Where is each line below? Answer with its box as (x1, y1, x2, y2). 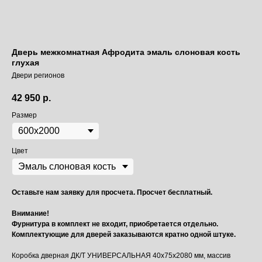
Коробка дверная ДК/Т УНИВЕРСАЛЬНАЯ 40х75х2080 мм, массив (12, 251, 230, 260)
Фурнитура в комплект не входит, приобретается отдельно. (12, 220, 218, 229)
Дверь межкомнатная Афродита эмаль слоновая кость (12, 47, 240, 57)
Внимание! (12, 209, 49, 218)
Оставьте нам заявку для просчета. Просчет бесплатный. (12, 188, 212, 197)
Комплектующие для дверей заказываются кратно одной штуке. (12, 230, 236, 239)
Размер (12, 111, 37, 120)
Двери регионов (12, 71, 64, 80)
